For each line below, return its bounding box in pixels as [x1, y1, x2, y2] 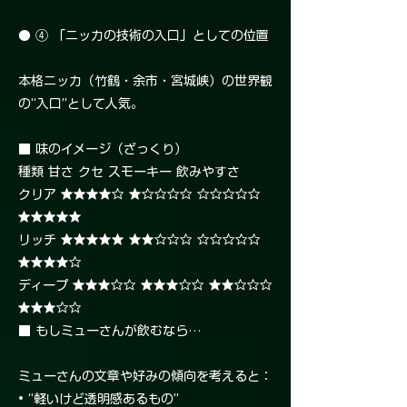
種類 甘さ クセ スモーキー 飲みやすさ [18, 165, 240, 179]
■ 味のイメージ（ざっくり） [18, 143, 187, 156]
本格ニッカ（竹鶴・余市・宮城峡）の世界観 [18, 74, 273, 88]
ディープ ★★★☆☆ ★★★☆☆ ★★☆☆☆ [18, 279, 273, 293]
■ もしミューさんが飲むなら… [18, 324, 201, 338]
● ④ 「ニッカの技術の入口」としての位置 [18, 29, 269, 43]
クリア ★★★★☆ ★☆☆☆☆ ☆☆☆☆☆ [18, 188, 261, 202]
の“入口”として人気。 [18, 97, 144, 111]
